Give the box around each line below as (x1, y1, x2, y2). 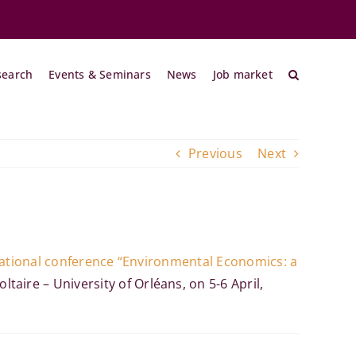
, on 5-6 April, (182, 275, 264, 293)
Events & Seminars (48, 67, 151, 82)
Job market (212, 67, 273, 82)
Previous (188, 145, 242, 162)
